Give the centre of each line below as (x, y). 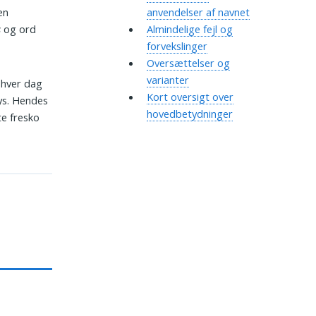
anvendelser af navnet (198, 12)
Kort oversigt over (190, 97)
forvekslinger (177, 46)
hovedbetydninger (189, 114)
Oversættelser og (188, 63)
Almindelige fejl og (189, 29)
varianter (168, 80)
